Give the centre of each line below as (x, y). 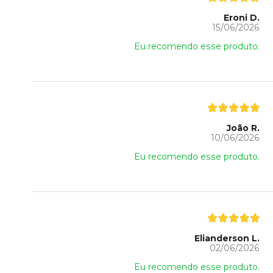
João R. (243, 128)
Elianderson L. (227, 239)
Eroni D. (241, 18)
